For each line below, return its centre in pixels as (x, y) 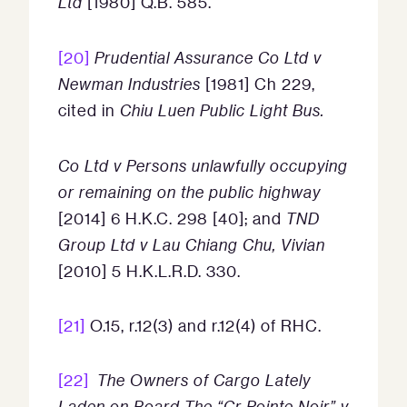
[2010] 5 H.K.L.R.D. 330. (149, 271)
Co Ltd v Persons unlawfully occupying (203, 166)
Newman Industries (132, 84)
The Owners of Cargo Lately (204, 380)
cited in (89, 110)
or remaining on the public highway (189, 192)
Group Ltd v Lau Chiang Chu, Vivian (192, 245)
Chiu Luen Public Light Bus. (222, 110)
